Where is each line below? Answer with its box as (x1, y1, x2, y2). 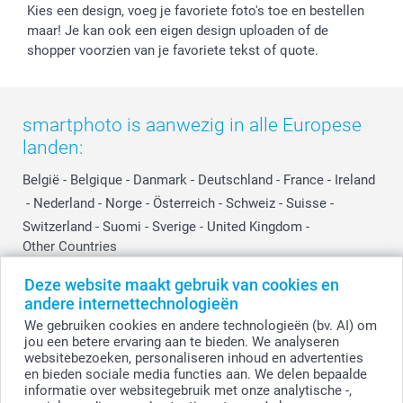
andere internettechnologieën (23, 294, 238, 313)
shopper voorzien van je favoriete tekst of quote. (27, 41, 318, 58)
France (283, 171, 324, 188)
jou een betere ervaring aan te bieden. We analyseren (23, 334, 339, 350)
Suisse (286, 194, 327, 211)
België (22, 171, 59, 188)
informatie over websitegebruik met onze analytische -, (23, 382, 352, 399)
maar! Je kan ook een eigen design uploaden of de (27, 22, 328, 39)
